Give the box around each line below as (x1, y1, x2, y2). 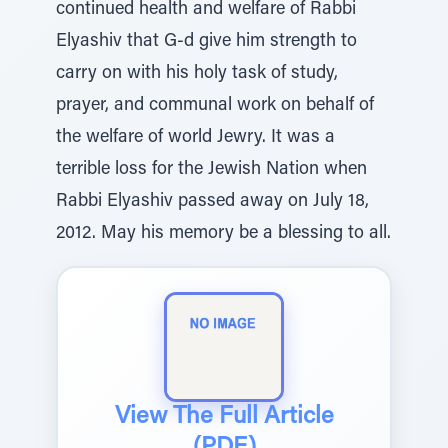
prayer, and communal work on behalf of (56, 97, 374, 115)
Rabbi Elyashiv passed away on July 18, (56, 193, 369, 211)
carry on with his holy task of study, (56, 65, 338, 83)
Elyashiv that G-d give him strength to (56, 33, 357, 51)
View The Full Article (114, 405, 334, 429)
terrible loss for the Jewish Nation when (56, 161, 367, 179)
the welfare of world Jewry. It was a (56, 129, 335, 147)
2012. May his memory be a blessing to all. (56, 225, 391, 243)
